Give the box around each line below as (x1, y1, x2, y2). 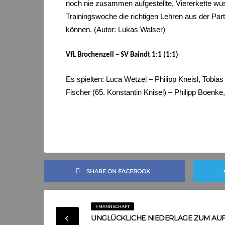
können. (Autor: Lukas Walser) (66, 25, 165, 34)
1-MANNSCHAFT (95, 203, 130, 209)
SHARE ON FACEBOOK (86, 167, 150, 175)
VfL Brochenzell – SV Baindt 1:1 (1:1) (66, 51, 178, 59)
